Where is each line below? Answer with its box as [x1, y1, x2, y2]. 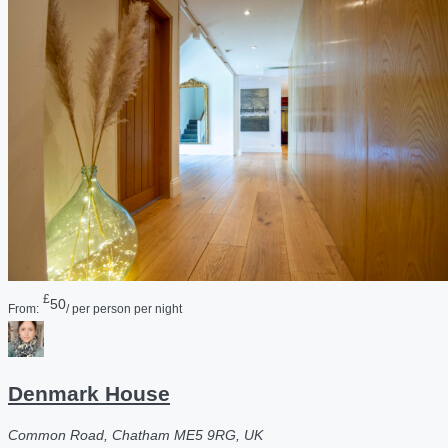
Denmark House [8, 381, 170, 405]
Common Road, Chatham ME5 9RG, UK [8, 427, 263, 444]
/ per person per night [66, 302, 182, 316]
